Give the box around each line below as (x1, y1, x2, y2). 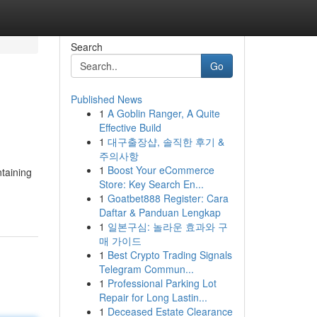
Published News (70, 92, 142, 106)
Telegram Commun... (98, 262, 194, 276)
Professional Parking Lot (107, 276, 217, 290)
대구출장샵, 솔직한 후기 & (107, 134, 224, 149)
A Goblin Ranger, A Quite (107, 106, 220, 120)
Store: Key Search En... (98, 177, 204, 191)
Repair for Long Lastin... (98, 290, 207, 304)
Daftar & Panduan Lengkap (98, 205, 221, 219)
